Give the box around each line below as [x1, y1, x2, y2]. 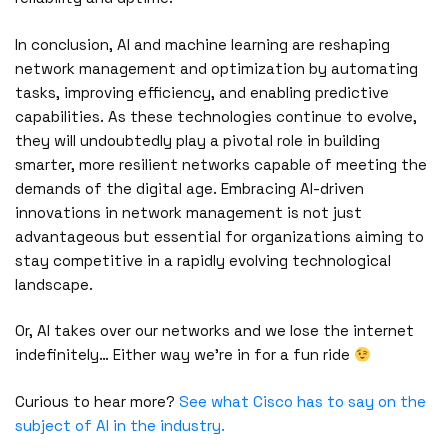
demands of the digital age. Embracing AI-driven [15, 178, 364, 198]
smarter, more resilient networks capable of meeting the [15, 154, 427, 174]
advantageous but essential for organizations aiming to [15, 226, 424, 246]
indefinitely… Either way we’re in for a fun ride [15, 345, 354, 365]
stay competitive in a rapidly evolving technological [15, 250, 391, 270]
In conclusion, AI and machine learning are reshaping [15, 34, 390, 54]
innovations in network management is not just [15, 202, 362, 222]
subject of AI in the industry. [15, 416, 229, 436]
